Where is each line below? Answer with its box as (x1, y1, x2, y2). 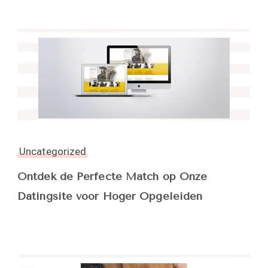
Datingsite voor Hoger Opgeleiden (17, 189, 203, 203)
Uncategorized (19, 145, 87, 157)
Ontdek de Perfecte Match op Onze (17, 169, 208, 183)
